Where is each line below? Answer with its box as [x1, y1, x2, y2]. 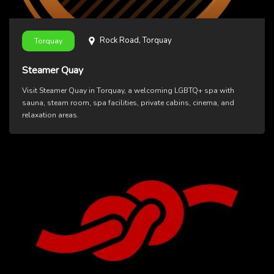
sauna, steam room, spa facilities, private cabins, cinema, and [22, 98, 234, 108]
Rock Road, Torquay [100, 35, 172, 46]
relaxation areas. [22, 110, 79, 120]
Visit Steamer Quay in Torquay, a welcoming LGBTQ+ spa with [22, 86, 234, 96]
